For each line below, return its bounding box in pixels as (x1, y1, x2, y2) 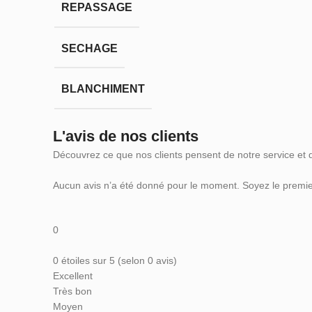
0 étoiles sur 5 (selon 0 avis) (53, 255, 177, 267)
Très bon (53, 286, 92, 297)
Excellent (53, 270, 93, 282)
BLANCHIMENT (61, 83, 145, 95)
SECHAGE (61, 42, 118, 54)
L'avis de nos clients (53, 127, 198, 146)
